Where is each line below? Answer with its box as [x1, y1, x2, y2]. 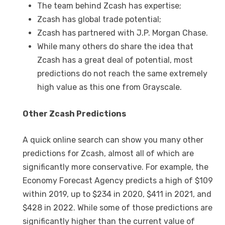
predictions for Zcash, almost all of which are [23, 149, 194, 159]
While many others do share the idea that [37, 42, 193, 52]
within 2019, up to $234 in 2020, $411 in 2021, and [23, 189, 211, 199]
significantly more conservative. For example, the [23, 162, 208, 172]
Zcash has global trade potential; [37, 15, 161, 25]
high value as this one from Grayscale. [37, 82, 182, 92]
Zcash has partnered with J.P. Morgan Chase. [37, 28, 208, 38]
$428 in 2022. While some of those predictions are [23, 203, 212, 213]
